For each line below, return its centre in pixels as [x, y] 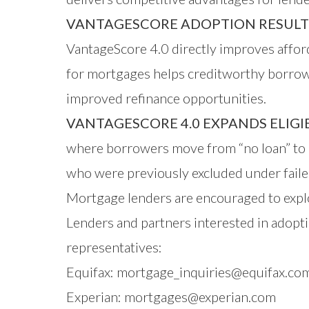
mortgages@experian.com [200, 297]
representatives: [114, 247]
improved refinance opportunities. [166, 98]
